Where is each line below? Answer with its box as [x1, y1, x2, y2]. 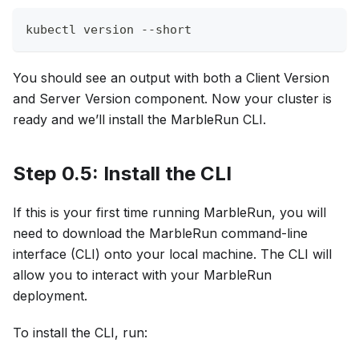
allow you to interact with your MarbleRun [13, 267, 272, 284]
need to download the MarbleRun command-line [13, 225, 308, 242]
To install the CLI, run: [13, 325, 147, 341]
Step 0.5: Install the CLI [13, 162, 232, 186]
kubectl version [26, 22, 141, 38]
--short [141, 22, 192, 38]
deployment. [13, 288, 87, 305]
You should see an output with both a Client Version [13, 70, 329, 87]
